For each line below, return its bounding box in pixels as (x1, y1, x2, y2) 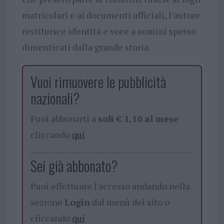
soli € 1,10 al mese (97, 112, 178, 124)
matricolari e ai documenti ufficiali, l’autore (21, 8, 200, 21)
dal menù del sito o (89, 195, 169, 208)
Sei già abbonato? (30, 155, 117, 176)
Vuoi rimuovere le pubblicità (30, 71, 166, 92)
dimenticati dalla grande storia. (21, 40, 150, 53)
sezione (30, 195, 64, 208)
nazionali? (30, 87, 79, 108)
